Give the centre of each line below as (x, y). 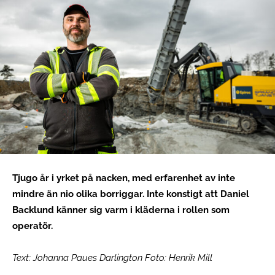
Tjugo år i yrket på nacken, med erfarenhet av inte (124, 178)
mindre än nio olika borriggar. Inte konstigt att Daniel (131, 194)
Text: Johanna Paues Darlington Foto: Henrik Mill (112, 258)
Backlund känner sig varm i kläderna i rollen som (121, 210)
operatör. (34, 226)
